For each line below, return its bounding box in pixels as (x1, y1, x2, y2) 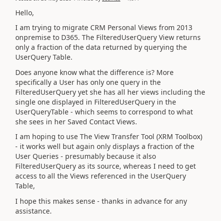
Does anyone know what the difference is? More (15, 67, 174, 77)
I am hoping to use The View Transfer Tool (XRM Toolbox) (15, 132, 202, 141)
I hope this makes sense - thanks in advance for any (15, 196, 187, 206)
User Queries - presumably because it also (15, 151, 156, 161)
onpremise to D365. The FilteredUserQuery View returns (15, 33, 201, 42)
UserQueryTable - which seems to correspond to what (15, 107, 193, 116)
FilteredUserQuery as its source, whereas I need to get (15, 161, 196, 171)
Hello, (15, 7, 36, 17)
